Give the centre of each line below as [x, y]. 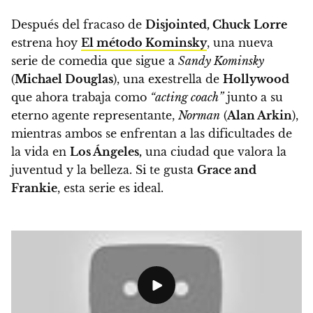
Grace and [227, 169]
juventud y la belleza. [72, 169]
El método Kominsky [144, 42]
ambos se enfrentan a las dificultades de [179, 133]
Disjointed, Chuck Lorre [216, 24]
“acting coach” [187, 97]
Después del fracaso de [78, 24]
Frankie [34, 188]
